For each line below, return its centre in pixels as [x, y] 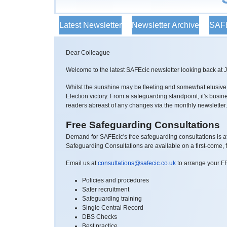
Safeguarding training [112, 198]
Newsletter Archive [165, 25]
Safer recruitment [106, 189]
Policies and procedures [116, 180]
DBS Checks [100, 217]
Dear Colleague [88, 52]
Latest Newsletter [90, 25]
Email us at [82, 163]
